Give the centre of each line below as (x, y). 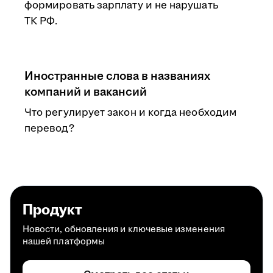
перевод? (49, 129)
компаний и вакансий (86, 92)
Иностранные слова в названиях (117, 76)
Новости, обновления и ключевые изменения (124, 229)
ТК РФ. (41, 21)
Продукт (52, 210)
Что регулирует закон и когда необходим (131, 113)
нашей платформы (64, 242)
